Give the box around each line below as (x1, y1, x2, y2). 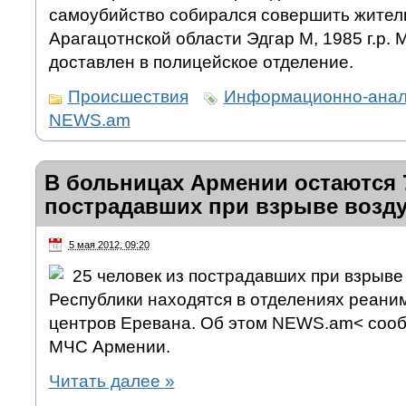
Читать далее (48, 371, 165, 391)
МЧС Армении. (48, 336, 170, 356)
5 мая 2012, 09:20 (68, 239, 150, 251)
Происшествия (67, 87, 188, 107)
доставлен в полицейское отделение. (48, 53, 353, 72)
